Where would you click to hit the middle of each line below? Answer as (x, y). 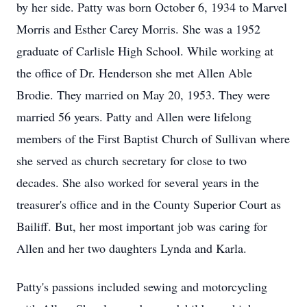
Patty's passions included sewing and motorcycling (142, 286)
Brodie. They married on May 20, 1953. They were (143, 95)
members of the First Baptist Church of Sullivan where (153, 138)
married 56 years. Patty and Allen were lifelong (134, 116)
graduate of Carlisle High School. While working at (145, 51)
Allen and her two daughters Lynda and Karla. (132, 248)
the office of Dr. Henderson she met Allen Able (134, 73)
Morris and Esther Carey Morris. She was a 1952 (138, 29)
